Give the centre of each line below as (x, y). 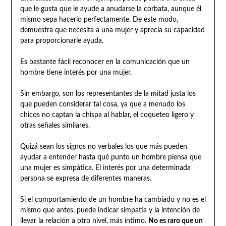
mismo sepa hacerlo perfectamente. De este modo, (99, 19)
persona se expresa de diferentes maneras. (86, 178)
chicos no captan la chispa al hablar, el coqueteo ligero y (107, 115)
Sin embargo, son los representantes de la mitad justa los (108, 94)
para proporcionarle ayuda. (62, 41)
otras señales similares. (55, 125)
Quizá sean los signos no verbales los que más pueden (103, 147)
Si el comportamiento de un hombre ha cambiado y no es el (113, 200)
